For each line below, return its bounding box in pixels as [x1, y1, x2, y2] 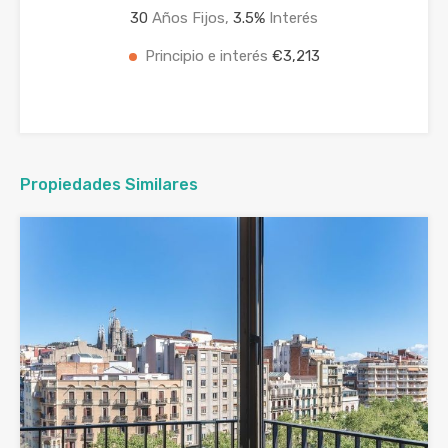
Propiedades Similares [20, 175, 198, 194]
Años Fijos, [148, 9, 233, 27]
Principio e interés [144, 47, 272, 65]
